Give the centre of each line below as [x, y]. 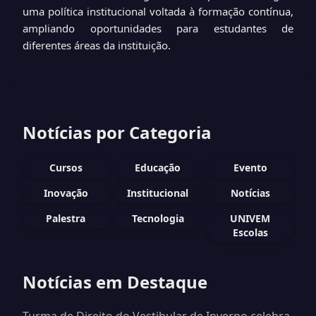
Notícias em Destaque [115, 282]
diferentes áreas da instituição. [97, 45]
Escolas [250, 232]
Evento [250, 168]
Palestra [66, 218]
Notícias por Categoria [117, 132]
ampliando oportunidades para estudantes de [158, 28]
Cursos [66, 168]
